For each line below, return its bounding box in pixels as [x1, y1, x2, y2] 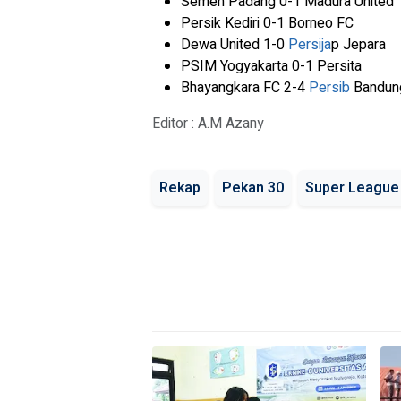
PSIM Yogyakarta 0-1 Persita [181, 55, 362, 77]
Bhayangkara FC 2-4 [181, 77, 309, 98]
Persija [288, 34, 331, 55]
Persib [309, 77, 350, 98]
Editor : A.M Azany [152, 113, 264, 134]
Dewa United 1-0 [181, 34, 288, 55]
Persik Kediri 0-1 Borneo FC [181, 13, 354, 34]
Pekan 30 [222, 177, 284, 199]
